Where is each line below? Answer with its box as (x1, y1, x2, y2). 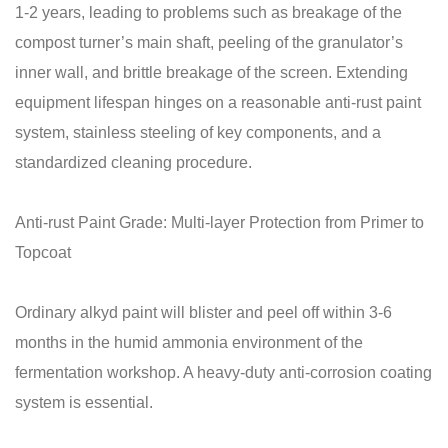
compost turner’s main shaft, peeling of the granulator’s (15, 34, 403, 51)
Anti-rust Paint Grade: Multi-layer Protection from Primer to (15, 214, 424, 231)
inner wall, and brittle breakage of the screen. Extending (15, 64, 408, 81)
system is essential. (15, 394, 153, 411)
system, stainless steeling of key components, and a (15, 124, 381, 141)
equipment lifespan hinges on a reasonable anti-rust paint (15, 94, 421, 111)
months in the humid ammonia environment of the (15, 334, 363, 351)
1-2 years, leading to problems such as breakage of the (15, 4, 402, 21)
